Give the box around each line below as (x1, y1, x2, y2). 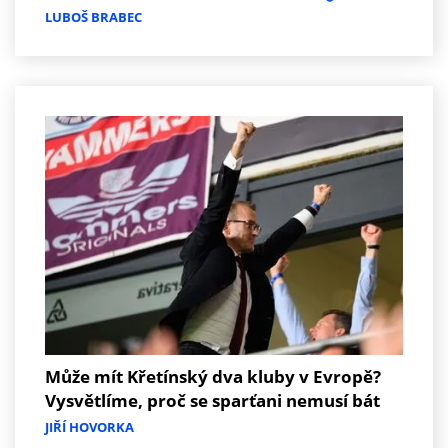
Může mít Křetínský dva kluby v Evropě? (45, 364, 381, 388)
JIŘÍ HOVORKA (45, 417, 134, 436)
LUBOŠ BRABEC (45, 7, 142, 26)
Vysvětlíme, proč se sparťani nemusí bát (45, 388, 380, 412)
